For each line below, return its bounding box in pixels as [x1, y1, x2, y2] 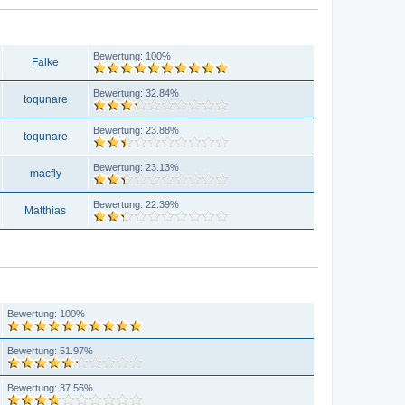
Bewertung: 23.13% [93, 161, 179, 173]
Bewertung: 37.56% [7, 381, 93, 393]
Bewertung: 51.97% [7, 344, 93, 356]
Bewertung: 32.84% [93, 87, 179, 99]
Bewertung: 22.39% [93, 198, 179, 210]
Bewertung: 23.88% [93, 124, 179, 136]
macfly [29, 166, 61, 180]
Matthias [24, 203, 66, 217]
